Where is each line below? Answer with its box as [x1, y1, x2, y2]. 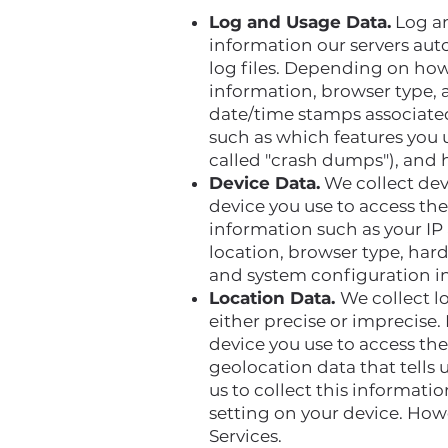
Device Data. [209, 173, 320, 193]
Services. [209, 426, 286, 446]
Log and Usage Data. [209, 12, 391, 32]
